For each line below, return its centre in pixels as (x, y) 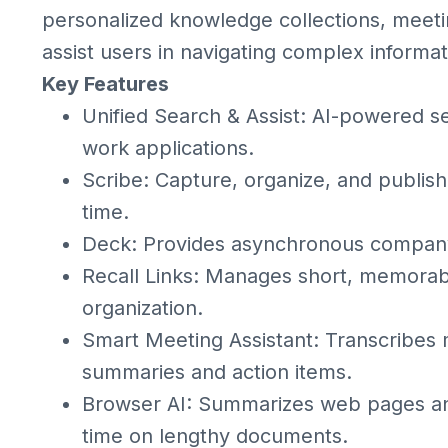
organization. (142, 308)
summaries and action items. (217, 372)
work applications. (168, 148)
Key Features (105, 84)
